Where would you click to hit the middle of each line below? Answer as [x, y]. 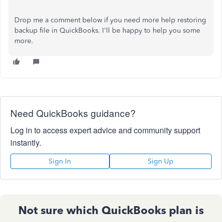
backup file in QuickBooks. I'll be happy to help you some [107, 30]
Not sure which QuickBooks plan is [111, 210]
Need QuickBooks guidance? [73, 113]
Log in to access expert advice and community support [105, 130]
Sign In [60, 161]
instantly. [26, 142]
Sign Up [160, 161]
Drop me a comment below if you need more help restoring [110, 20]
